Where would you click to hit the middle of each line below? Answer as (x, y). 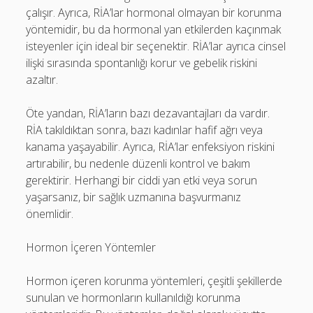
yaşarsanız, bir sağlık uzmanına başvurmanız (134, 197)
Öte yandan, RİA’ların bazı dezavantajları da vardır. (148, 113)
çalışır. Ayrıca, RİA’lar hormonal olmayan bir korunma (154, 13)
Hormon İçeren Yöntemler (91, 247)
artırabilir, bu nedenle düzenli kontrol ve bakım (138, 163)
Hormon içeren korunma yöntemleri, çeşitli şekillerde (154, 281)
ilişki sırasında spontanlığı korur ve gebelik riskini (142, 63)
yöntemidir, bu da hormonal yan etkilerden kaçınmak (154, 29)
